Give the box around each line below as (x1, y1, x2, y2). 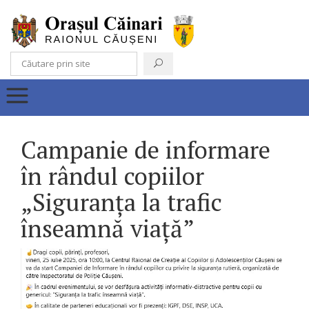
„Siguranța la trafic (21, 186, 222, 218)
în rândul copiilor (21, 160, 204, 192)
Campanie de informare (21, 134, 270, 166)
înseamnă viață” (21, 212, 195, 244)
